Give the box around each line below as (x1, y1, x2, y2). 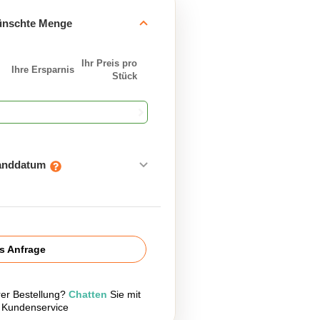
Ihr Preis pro (81, 58, 137, 69)
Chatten (69, 289, 107, 300)
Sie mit (107, 289, 141, 300)
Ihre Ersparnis (11, 64, 74, 75)
